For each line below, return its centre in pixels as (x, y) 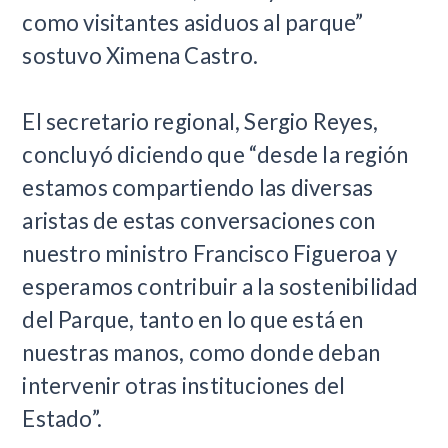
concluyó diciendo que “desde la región (215, 154)
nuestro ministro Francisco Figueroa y (210, 253)
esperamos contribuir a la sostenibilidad (220, 286)
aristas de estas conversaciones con (199, 220)
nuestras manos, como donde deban (201, 352)
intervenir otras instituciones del (184, 385)
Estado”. (62, 418)
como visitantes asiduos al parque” (193, 22)
